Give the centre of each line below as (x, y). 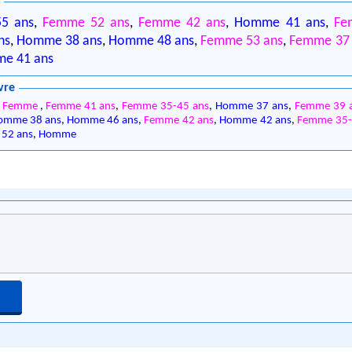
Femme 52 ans (86, 23)
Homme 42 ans (256, 121)
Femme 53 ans (242, 41)
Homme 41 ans (280, 23)
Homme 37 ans (252, 107)
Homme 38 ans (60, 41)
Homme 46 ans (103, 121)
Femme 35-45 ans (166, 107)
